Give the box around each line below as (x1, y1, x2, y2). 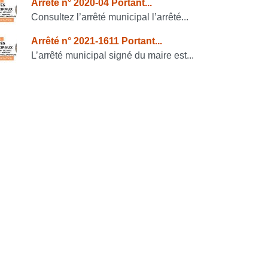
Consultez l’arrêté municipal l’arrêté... (31, 12, 188, 23)
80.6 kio (142, 168, 172, 178)
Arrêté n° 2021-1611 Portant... (31, 36, 162, 47)
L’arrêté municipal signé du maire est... (31, 50, 194, 61)
